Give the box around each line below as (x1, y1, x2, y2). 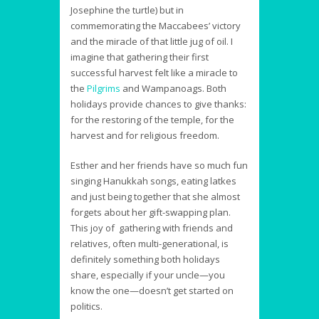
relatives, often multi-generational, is (70, 237, 229, 251)
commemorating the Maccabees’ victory (70, 19, 241, 33)
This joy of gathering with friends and (70, 221, 233, 235)
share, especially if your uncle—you (70, 268, 225, 282)
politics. (70, 300, 103, 313)
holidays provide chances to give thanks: (70, 98, 246, 111)
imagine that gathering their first (70, 51, 209, 64)
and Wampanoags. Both (120, 82, 226, 95)
